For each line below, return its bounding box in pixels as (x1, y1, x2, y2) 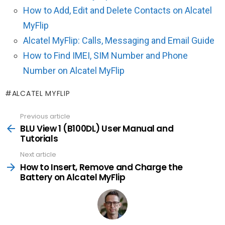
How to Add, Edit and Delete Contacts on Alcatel (23, 5, 212, 16)
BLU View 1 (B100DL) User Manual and (20, 123, 174, 135)
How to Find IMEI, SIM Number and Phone (23, 50, 188, 61)
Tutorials (20, 133, 58, 145)
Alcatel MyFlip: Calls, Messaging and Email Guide (23, 35, 214, 46)
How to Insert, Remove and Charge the (20, 161, 183, 173)
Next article (20, 150, 56, 159)
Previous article (20, 111, 70, 121)
